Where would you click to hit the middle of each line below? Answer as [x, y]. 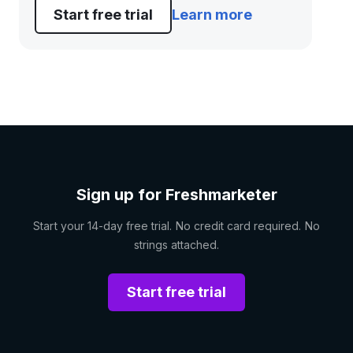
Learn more [212, 15]
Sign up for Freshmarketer [176, 195]
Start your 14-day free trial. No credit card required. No [176, 226]
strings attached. [176, 245]
